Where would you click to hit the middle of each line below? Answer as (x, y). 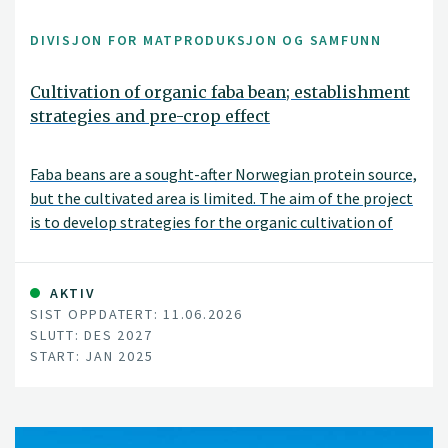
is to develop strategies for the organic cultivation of (211, 221)
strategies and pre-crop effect (150, 116)
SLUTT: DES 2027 (91, 335)
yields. (51, 269)
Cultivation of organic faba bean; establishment (220, 92)
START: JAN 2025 (92, 356)
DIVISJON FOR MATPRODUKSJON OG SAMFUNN (206, 39)
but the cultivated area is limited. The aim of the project (221, 197)
